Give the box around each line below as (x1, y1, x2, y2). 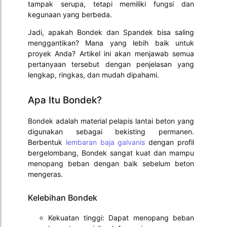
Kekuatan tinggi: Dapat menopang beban (48, 213, 194, 222)
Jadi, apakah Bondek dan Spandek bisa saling (28, 28, 194, 37)
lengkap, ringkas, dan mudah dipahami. (28, 70, 159, 80)
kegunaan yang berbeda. (28, 10, 112, 19)
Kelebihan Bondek (28, 193, 97, 203)
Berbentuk (28, 138, 66, 147)
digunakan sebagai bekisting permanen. (28, 127, 194, 136)
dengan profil (145, 138, 195, 147)
